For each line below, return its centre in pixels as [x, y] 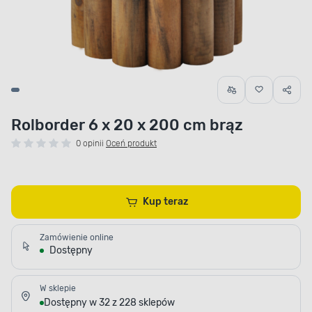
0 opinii [90, 144]
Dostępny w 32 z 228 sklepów [109, 303]
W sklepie [58, 289]
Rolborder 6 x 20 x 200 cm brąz [127, 125]
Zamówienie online [77, 238]
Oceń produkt [131, 144]
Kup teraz [176, 202]
